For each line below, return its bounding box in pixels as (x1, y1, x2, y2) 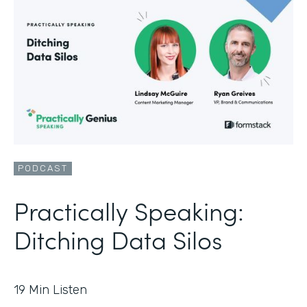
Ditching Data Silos (14, 221, 222, 256)
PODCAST (18, 162, 68, 173)
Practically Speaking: (14, 192, 244, 228)
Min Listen (29, 282, 87, 297)
